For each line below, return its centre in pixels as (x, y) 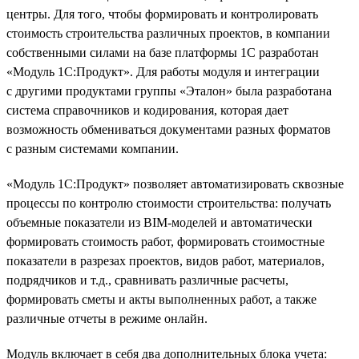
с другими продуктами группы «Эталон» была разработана (169, 91)
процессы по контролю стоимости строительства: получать (169, 203)
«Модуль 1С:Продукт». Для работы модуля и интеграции (163, 71)
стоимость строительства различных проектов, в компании (168, 33)
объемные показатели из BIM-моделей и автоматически (159, 222)
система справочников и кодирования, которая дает (147, 110)
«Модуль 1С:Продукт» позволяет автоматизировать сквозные (175, 184)
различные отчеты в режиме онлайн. (107, 318)
